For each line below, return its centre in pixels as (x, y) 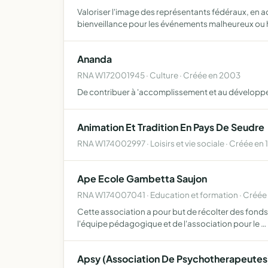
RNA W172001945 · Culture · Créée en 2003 (159, 75)
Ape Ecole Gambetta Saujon (142, 179)
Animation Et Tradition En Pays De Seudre (171, 127)
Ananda (95, 59)
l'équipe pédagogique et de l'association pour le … (172, 223)
